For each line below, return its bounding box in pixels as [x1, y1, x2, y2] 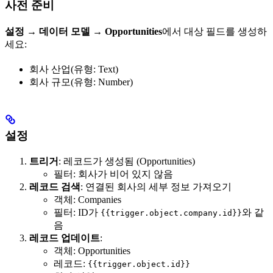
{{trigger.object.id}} [88, 259, 190, 269]
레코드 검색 [29, 181, 80, 192]
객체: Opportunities [54, 245, 130, 256]
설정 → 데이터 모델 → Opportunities [5, 26, 162, 37]
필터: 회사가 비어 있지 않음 [54, 168, 173, 179]
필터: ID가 [54, 207, 101, 218]
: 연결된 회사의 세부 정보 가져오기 [80, 181, 232, 192]
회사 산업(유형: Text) [29, 64, 118, 75]
